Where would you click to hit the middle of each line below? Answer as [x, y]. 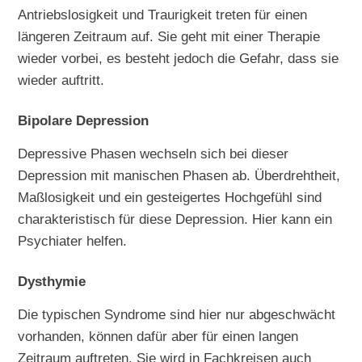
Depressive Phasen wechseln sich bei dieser [154, 154]
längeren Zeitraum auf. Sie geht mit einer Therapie [169, 36]
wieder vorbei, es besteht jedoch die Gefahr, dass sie [179, 58]
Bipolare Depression [84, 120]
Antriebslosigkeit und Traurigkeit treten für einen [163, 14]
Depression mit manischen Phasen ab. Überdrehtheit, [179, 176]
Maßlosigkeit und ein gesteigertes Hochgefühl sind [170, 198]
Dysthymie [52, 281]
